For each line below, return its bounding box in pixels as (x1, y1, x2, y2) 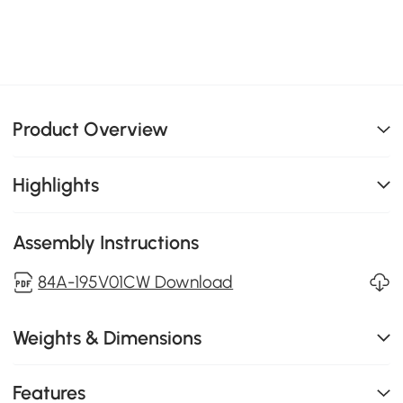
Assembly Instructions (13, 230, 200, 254)
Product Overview (13, 118, 169, 141)
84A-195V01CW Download (38, 271, 234, 292)
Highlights (13, 173, 100, 196)
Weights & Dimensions (13, 326, 202, 349)
